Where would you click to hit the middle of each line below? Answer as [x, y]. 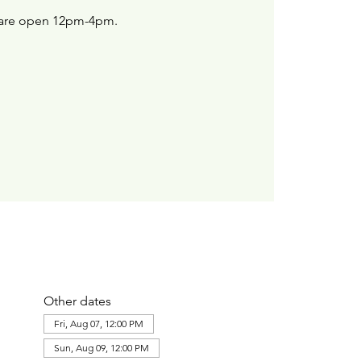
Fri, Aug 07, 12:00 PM [98, 323]
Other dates [77, 301]
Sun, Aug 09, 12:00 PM [101, 347]
